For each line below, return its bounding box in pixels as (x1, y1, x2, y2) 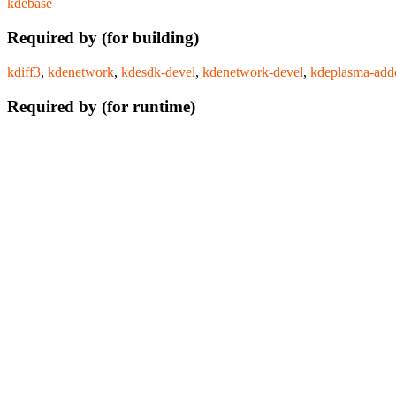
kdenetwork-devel (202, 64, 303, 80)
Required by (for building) (7, 28, 199, 48)
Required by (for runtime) (7, 96, 195, 116)
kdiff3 (7, 64, 41, 80)
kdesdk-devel (121, 64, 195, 80)
